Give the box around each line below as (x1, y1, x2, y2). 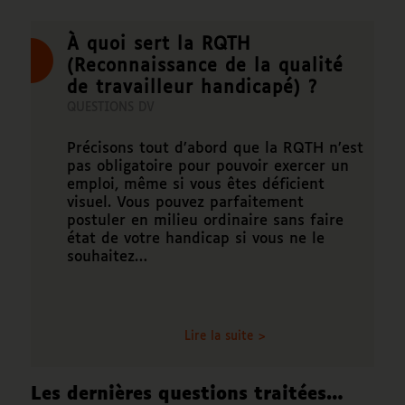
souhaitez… (66, 250, 147, 266)
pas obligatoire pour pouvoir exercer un (66, 159, 349, 175)
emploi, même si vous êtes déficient (66, 177, 325, 193)
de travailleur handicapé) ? (66, 80, 317, 98)
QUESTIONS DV (66, 102, 155, 115)
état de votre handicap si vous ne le (66, 231, 325, 248)
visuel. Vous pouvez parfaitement (66, 195, 304, 212)
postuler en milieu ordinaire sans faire (66, 213, 344, 230)
